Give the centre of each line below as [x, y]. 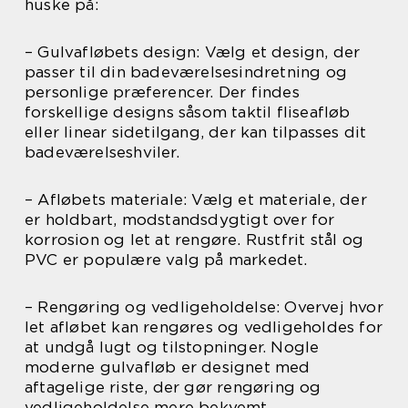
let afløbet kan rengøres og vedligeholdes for [204, 327]
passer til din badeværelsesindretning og [186, 72]
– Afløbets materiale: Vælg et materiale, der [196, 200]
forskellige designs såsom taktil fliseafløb [188, 112]
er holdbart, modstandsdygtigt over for [180, 220]
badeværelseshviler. [102, 153]
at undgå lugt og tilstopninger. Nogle [172, 347]
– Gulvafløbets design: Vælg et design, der [193, 52]
